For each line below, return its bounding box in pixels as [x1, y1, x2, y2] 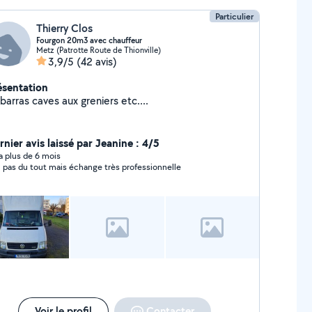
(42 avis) [76, 54, 117, 69]
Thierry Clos [36, 21, 93, 36]
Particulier [215, 10, 254, 22]
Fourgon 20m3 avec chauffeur [36, 35, 142, 46]
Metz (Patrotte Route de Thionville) [36, 45, 161, 55]
